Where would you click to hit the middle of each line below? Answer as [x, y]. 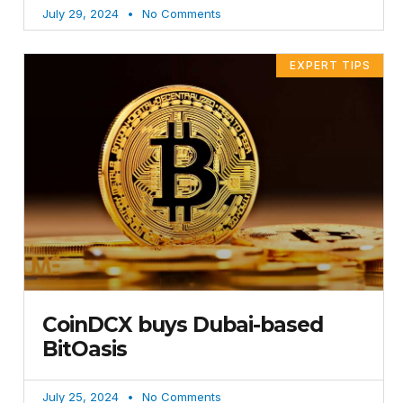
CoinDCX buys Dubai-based [183, 325]
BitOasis [85, 349]
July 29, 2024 [82, 13]
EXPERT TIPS [330, 65]
